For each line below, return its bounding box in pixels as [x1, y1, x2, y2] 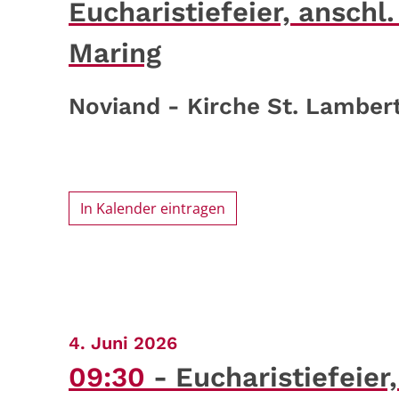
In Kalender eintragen [80, 199, 225, 219]
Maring [69, 37, 161, 70]
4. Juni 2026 [69, 332, 177, 354]
